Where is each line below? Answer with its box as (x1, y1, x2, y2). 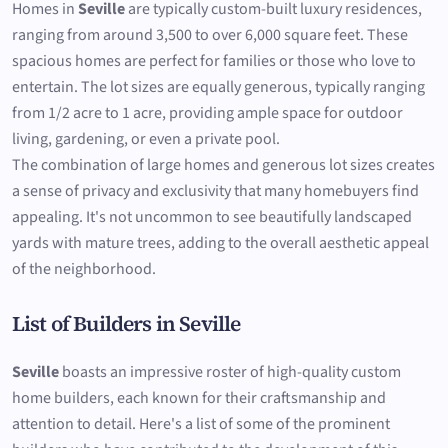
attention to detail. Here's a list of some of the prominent (12, 412, 390, 435)
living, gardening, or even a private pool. (12, 128, 280, 151)
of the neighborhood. (12, 258, 156, 281)
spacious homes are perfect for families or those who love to (12, 50, 416, 73)
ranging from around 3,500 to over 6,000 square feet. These (12, 24, 408, 47)
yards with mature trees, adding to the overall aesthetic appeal (12, 232, 429, 255)
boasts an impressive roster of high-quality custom (59, 360, 401, 383)
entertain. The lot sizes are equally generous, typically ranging (12, 76, 425, 99)
